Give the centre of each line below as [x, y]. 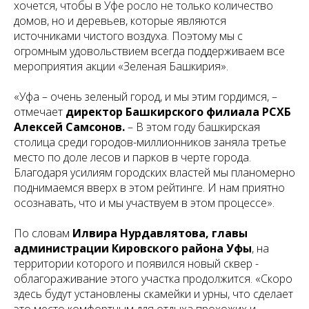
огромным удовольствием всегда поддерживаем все [149, 51]
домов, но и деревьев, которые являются [120, 21]
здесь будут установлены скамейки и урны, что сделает [153, 294]
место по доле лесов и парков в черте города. [132, 157]
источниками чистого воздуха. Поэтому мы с [128, 36]
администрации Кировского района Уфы [133, 248]
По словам [43, 233]
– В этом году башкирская [192, 127]
